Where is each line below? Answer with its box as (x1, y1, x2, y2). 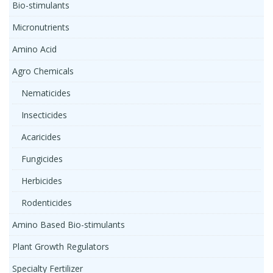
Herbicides (21, 175, 62, 186)
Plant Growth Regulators (12, 241, 109, 252)
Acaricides (21, 131, 61, 143)
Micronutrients (12, 21, 69, 33)
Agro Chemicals (12, 65, 74, 77)
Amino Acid (12, 43, 57, 55)
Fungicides (21, 153, 63, 165)
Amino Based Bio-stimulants (12, 219, 125, 230)
